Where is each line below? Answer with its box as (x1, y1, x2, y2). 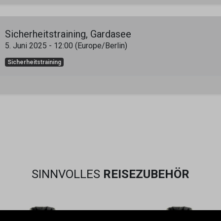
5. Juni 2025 (5, 41, 47, 50)
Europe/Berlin (77, 41, 125, 50)
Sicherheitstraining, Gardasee (5, 28, 131, 40)
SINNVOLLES (32, 167, 103, 181)
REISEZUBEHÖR (103, 167, 189, 181)
